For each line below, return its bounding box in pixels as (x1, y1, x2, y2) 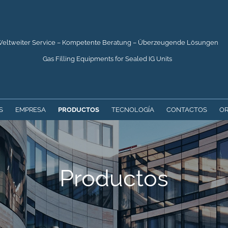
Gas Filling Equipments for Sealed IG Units (42, 55, 172, 63)
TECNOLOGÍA (111, 105, 154, 113)
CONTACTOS (166, 105, 207, 113)
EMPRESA (15, 105, 46, 113)
